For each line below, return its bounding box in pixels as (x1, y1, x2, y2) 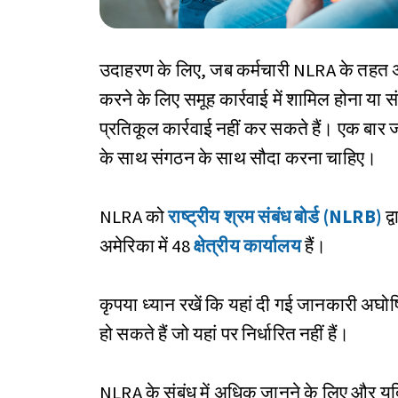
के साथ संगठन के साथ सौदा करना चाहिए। (99, 147, 378, 170)
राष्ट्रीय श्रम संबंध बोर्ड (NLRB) (168, 205, 383, 228)
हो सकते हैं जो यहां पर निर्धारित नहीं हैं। (99, 322, 354, 346)
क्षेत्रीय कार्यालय (194, 235, 301, 258)
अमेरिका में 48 (99, 235, 194, 258)
